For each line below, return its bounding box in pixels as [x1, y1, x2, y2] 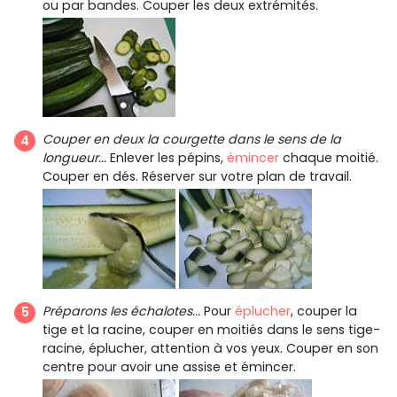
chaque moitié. [279, 149, 378, 167]
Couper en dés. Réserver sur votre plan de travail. [43, 167, 352, 186]
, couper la [291, 301, 357, 320]
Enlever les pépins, [106, 149, 227, 167]
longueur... [43, 149, 106, 167]
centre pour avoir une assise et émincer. [43, 357, 296, 376]
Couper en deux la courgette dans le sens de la [43, 130, 341, 149]
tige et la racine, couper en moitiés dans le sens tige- [43, 320, 380, 339]
